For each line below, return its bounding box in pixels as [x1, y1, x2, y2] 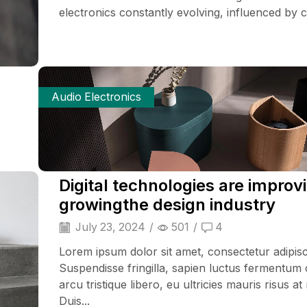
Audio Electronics [51, 90, 142, 104]
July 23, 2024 [73, 220, 145, 234]
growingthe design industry [59, 194, 275, 214]
